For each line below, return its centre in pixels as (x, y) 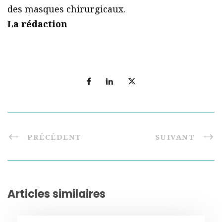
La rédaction (37, 24)
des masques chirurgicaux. (66, 9)
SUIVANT (175, 137)
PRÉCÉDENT (55, 137)
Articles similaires (56, 194)
